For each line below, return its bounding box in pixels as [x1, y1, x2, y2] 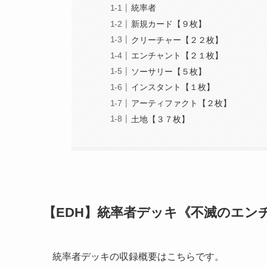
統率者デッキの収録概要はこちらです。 [52, 251, 224, 262]
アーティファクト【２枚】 [131, 98, 232, 108]
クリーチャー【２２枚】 [131, 35, 223, 45]
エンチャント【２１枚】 [131, 51, 223, 61]
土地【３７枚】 [131, 114, 190, 124]
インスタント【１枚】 [131, 82, 215, 92]
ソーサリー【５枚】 [131, 66, 207, 76]
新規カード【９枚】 [131, 18, 207, 29]
